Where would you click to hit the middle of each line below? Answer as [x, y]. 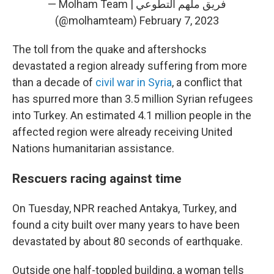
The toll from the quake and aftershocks [109, 49]
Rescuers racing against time [97, 178]
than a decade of [54, 82]
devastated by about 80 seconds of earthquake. [128, 241]
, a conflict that [207, 82]
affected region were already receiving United [122, 132]
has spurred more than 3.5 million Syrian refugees [133, 99]
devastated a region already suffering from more [130, 66]
